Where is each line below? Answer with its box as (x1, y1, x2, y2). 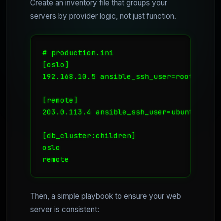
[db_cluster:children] (42, 130, 136, 140)
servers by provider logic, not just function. (30, 11, 176, 21)
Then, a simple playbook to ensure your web (30, 191, 181, 201)
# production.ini (42, 47, 113, 57)
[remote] (42, 95, 78, 105)
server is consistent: (30, 204, 99, 214)
